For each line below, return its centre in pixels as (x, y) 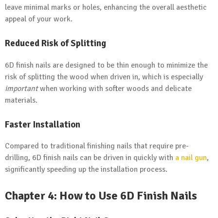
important (21, 88)
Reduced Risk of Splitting (55, 43)
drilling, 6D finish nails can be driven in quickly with (90, 158)
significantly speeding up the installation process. (86, 170)
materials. (21, 100)
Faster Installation (43, 124)
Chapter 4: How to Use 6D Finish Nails (101, 196)
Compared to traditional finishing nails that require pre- (97, 146)
